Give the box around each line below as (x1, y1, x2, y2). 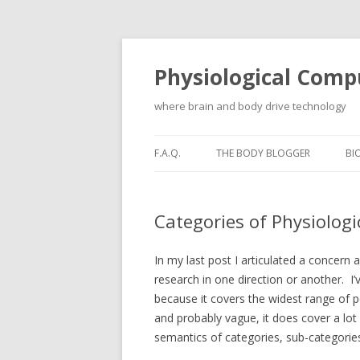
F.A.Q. (154, 146, 181, 160)
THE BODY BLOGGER (216, 146, 310, 160)
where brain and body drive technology (154, 99, 346, 113)
